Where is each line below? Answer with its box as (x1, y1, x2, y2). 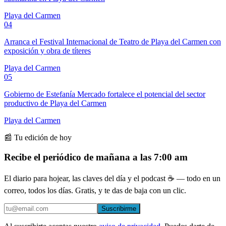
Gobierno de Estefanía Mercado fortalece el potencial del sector (4, 90, 205, 99)
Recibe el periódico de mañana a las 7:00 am (4, 151, 188, 162)
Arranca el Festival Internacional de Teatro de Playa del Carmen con (4, 37, 221, 46)
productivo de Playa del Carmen (4, 99, 106, 108)
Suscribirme (101, 204, 136, 212)
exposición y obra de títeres (4, 46, 91, 55)
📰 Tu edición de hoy (4, 133, 72, 142)
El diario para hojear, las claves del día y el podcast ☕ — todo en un (4, 174, 220, 183)
